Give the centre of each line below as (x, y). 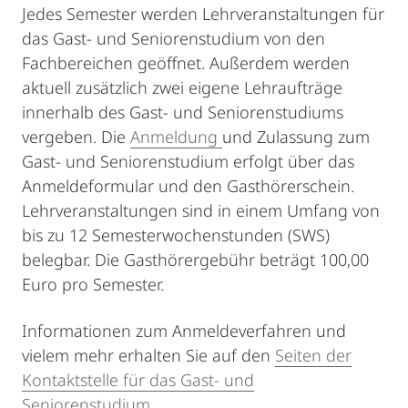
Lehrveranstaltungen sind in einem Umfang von (201, 210)
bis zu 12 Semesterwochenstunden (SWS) (176, 235)
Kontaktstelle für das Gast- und (138, 380)
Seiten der (313, 355)
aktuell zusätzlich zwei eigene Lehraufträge (182, 87)
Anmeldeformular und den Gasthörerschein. (188, 186)
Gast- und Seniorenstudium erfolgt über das (188, 161)
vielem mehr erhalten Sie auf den (148, 355)
